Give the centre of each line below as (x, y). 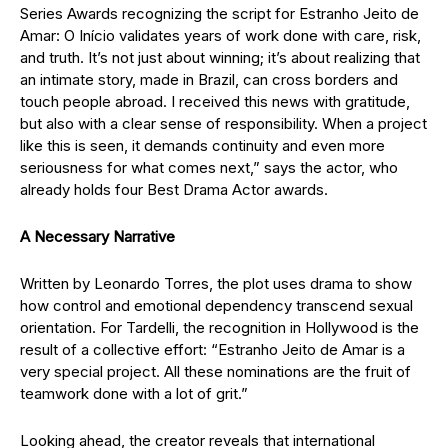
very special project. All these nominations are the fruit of (215, 371)
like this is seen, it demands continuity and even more (202, 145)
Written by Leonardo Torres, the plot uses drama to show (216, 283)
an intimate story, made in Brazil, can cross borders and (209, 79)
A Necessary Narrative (97, 236)
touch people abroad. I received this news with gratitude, (215, 101)
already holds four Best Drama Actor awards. (174, 189)
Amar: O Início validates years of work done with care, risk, (220, 35)
